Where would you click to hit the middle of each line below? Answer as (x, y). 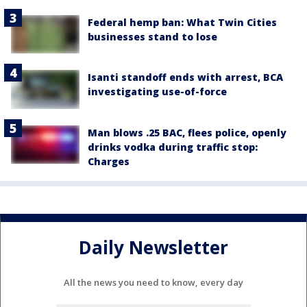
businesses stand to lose (152, 37)
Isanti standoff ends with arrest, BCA (185, 77)
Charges (109, 161)
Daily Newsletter (153, 247)
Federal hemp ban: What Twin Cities (182, 22)
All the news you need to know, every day (153, 283)
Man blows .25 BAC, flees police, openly (187, 132)
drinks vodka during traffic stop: (173, 147)
